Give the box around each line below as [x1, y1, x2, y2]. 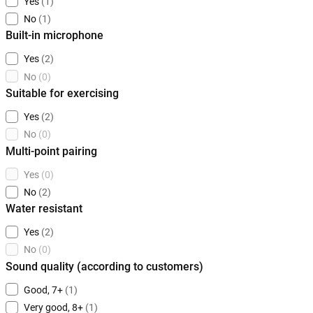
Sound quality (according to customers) [6, 259, 203, 273]
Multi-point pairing [6, 144, 97, 158]
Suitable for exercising [6, 86, 119, 100]
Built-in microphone [6, 29, 103, 43]
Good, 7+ [24, 284, 63, 296]
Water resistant [6, 202, 82, 216]
